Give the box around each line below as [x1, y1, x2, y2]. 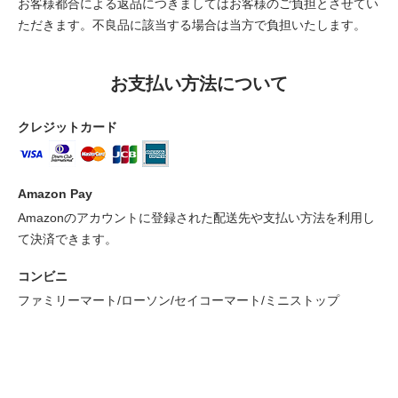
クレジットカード [18, 120, 117, 134]
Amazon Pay [18, 187, 92, 201]
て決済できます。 [18, 232, 117, 246]
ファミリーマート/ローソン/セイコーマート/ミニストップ [18, 293, 339, 307]
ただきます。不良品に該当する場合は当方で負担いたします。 [18, 18, 366, 32]
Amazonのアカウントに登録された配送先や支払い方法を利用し [18, 211, 375, 225]
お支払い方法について [110, 74, 288, 93]
